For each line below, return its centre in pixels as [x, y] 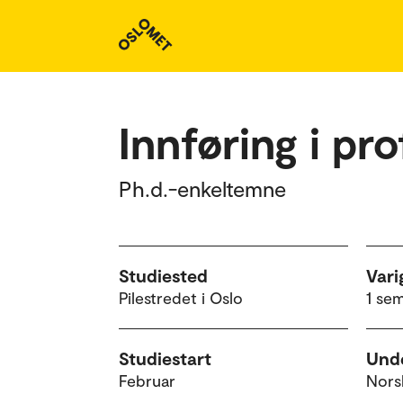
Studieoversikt [190, 36]
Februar [147, 381]
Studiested [163, 275]
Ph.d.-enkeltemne [202, 188]
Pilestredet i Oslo [181, 298]
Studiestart [165, 358]
